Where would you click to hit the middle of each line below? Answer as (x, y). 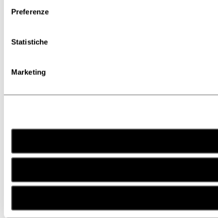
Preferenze (30, 12)
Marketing (28, 72)
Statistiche (30, 42)
